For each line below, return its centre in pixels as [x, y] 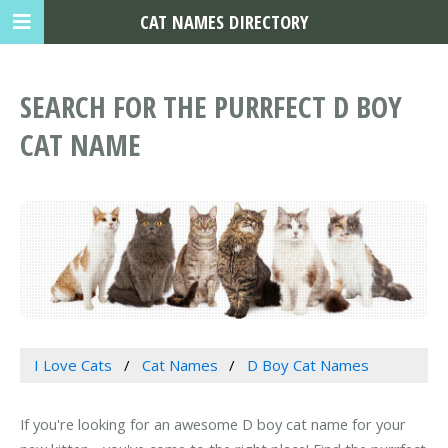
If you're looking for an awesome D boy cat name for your [213, 424]
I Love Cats [72, 365]
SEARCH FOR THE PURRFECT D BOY [211, 107]
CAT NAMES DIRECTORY [224, 21]
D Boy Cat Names [308, 365]
